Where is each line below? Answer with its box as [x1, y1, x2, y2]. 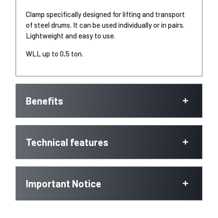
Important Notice [26, 178, 101, 189]
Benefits [26, 95, 63, 107]
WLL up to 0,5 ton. [26, 49, 83, 58]
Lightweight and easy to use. [26, 31, 115, 40]
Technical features [26, 136, 109, 148]
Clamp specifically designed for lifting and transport [26, 10, 185, 18]
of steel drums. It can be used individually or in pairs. [26, 20, 184, 29]
